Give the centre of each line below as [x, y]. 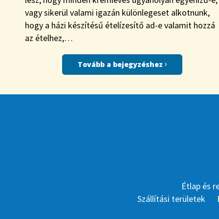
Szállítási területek [171, 199]
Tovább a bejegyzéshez [121, 65]
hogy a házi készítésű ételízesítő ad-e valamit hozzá [120, 25]
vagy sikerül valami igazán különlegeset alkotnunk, [117, 13]
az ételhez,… [49, 38]
